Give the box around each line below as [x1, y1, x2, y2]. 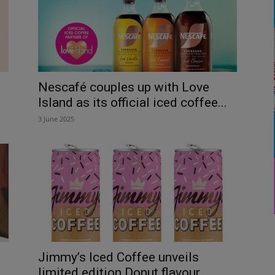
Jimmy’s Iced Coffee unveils [38, 249, 199, 265]
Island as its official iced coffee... [38, 95, 227, 110]
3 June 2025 [38, 114, 74, 123]
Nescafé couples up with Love [38, 79, 209, 95]
